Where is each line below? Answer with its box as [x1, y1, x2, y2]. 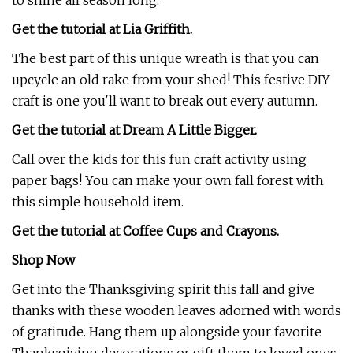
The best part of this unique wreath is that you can [12, 50, 319, 66]
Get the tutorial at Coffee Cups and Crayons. [12, 223, 279, 239]
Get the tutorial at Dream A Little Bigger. [12, 122, 257, 138]
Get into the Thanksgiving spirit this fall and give [12, 281, 314, 297]
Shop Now [12, 252, 75, 268]
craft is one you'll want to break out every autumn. [12, 93, 318, 109]
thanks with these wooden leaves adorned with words [12, 303, 341, 318]
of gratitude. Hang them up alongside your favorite [12, 324, 321, 340]
